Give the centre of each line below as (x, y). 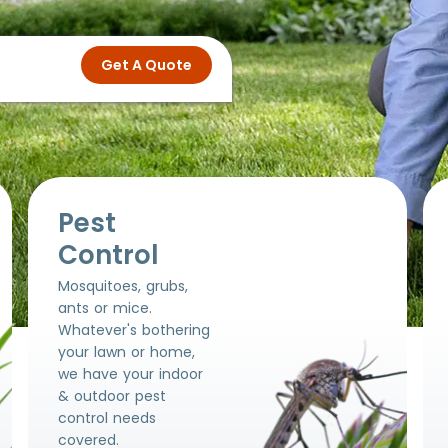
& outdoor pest (111, 396)
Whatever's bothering (133, 330)
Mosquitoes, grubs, (122, 286)
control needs (106, 418)
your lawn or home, (126, 352)
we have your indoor (130, 374)
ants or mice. (104, 308)
